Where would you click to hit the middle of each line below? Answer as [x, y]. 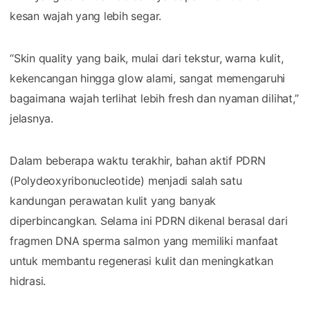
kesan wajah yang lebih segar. [86, 16]
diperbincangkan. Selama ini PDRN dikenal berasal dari [149, 220]
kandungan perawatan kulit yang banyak [113, 200]
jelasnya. [31, 118]
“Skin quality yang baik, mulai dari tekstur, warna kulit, [147, 58]
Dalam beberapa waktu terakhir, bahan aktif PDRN [138, 160]
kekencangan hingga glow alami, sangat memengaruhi [148, 78]
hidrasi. [28, 281]
